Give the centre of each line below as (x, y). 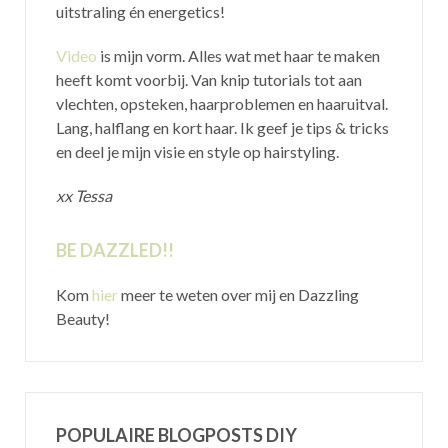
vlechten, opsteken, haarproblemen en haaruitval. (222, 103)
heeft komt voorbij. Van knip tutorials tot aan (209, 79)
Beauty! (83, 318)
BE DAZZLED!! (115, 250)
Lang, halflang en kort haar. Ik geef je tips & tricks (222, 127)
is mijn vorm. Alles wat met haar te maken (238, 55)
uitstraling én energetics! (140, 11)
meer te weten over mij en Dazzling (238, 294)
